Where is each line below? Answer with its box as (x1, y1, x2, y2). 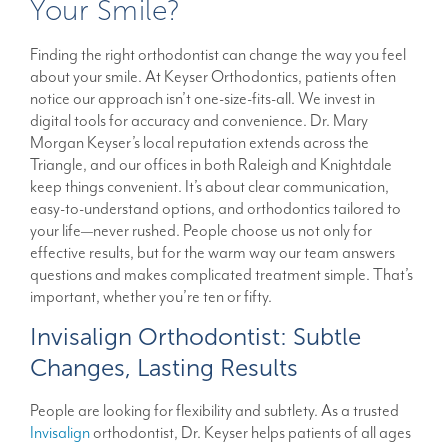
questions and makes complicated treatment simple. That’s (30, 264, 413, 285)
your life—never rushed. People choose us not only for (30, 220, 372, 241)
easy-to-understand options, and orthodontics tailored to (30, 198, 401, 219)
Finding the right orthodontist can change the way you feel (30, 44, 406, 65)
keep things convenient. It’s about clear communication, (30, 176, 389, 197)
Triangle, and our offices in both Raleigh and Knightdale (30, 154, 392, 175)
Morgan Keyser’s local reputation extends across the (30, 132, 369, 153)
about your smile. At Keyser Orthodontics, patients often (30, 66, 396, 87)
